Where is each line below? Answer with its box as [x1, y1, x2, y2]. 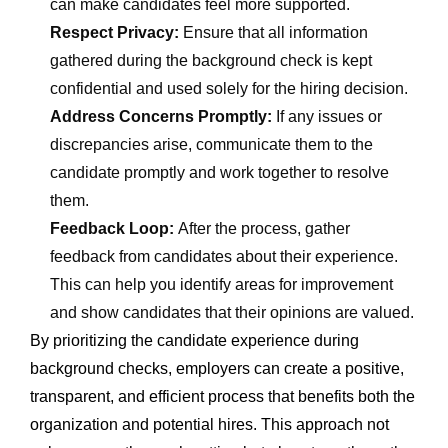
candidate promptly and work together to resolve [50, 163, 389, 181]
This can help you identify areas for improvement [50, 275, 393, 293]
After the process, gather [178, 219, 350, 237]
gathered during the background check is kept [50, 51, 372, 69]
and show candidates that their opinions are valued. [50, 303, 414, 321]
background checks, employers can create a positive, [30, 359, 404, 377]
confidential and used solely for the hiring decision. [50, 79, 408, 97]
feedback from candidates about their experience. [50, 247, 398, 265]
